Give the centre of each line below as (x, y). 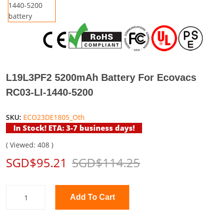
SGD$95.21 (37, 163)
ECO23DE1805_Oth (54, 117)
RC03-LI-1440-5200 (50, 92)
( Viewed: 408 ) (30, 145)
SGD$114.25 (106, 163)
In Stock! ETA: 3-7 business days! (74, 128)
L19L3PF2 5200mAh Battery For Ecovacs (101, 77)
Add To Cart (101, 197)
